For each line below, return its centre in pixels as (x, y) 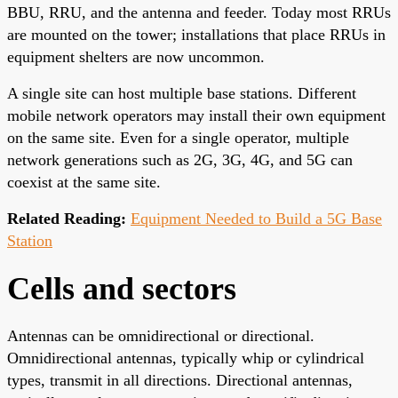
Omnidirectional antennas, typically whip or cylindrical (186, 358)
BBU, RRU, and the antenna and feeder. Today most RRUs (199, 12)
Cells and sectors (122, 288)
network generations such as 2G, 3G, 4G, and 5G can (180, 159)
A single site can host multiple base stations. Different (182, 93)
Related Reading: (67, 218)
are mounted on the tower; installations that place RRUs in (196, 34)
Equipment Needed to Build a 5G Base (256, 218)
